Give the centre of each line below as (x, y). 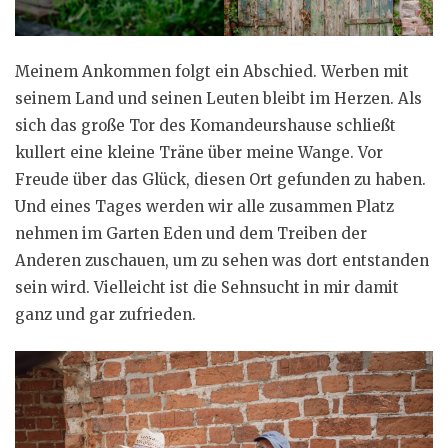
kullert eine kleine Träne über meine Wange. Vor (199, 153)
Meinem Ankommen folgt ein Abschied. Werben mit (212, 72)
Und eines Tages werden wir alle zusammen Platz (204, 207)
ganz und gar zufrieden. (105, 315)
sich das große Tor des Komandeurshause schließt (205, 126)
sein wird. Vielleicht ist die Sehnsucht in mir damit (207, 288)
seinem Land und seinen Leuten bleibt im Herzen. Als (218, 99)
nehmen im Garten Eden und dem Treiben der (191, 234)
